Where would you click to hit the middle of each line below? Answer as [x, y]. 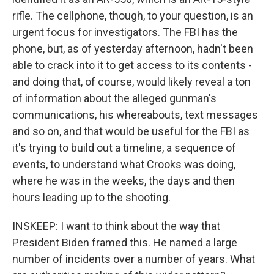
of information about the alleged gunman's [114, 98]
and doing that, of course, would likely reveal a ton [131, 82]
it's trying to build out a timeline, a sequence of [124, 148]
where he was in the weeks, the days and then [124, 181]
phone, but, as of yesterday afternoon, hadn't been [133, 49]
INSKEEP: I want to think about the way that [116, 226]
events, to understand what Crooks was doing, [124, 164]
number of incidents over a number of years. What [134, 259]
